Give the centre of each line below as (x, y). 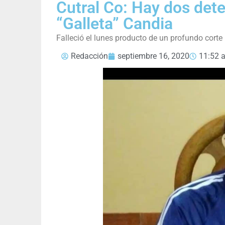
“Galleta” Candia (115, 24)
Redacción (89, 56)
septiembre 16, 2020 (153, 56)
